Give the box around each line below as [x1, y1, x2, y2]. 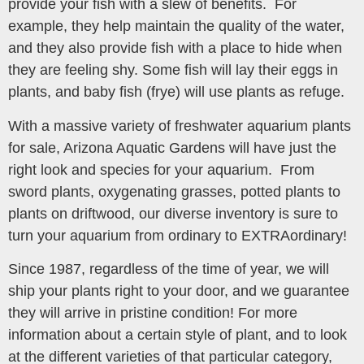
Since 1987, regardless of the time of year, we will [8, 261, 329, 278]
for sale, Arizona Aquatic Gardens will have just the [8, 139, 336, 156]
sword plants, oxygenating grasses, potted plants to [8, 183, 340, 200]
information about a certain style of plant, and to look [8, 327, 347, 344]
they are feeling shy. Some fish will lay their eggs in [8, 62, 338, 79]
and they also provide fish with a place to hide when [8, 40, 342, 57]
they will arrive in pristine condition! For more [8, 305, 297, 322]
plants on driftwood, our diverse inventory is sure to [8, 205, 338, 222]
